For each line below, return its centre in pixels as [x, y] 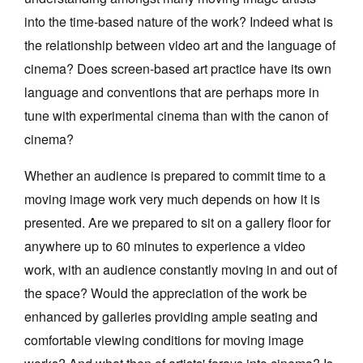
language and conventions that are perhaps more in [172, 92]
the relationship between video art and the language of [180, 45]
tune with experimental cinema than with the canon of [176, 116]
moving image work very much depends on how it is [172, 199]
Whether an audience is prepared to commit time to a [175, 176]
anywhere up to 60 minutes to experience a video [165, 246]
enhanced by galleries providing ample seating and [171, 317]
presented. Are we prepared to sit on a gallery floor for [177, 223]
